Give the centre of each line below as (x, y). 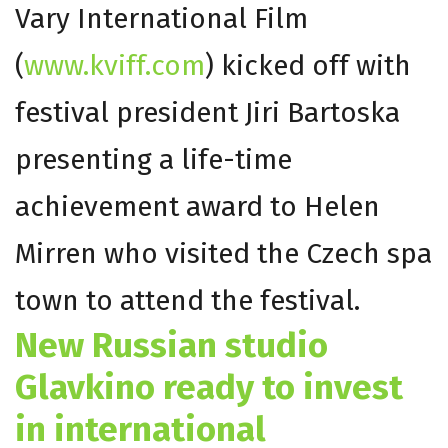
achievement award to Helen (197, 206)
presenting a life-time (153, 159)
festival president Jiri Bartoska (207, 112)
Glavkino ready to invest (209, 386)
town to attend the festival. (187, 300)
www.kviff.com (114, 65)
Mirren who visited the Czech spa (223, 253)
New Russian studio (171, 344)
